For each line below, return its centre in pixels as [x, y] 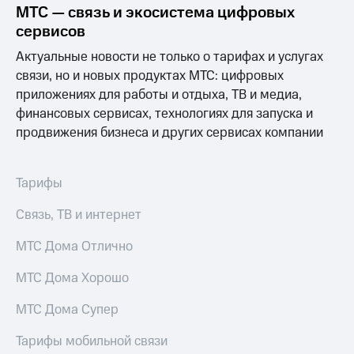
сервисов [51, 32]
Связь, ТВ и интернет [79, 215]
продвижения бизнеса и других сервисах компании [169, 133]
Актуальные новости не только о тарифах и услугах [169, 57]
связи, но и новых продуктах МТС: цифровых [150, 76]
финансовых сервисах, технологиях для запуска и [164, 114]
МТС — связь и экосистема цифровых [155, 13]
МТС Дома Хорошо [72, 279]
